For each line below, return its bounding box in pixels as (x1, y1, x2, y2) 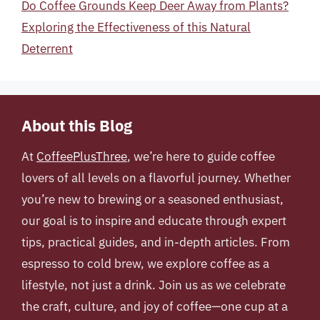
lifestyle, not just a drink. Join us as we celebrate (21, 277, 286, 293)
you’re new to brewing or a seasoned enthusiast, (21, 191, 284, 207)
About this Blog (21, 115, 132, 136)
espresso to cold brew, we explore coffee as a (21, 256, 269, 271)
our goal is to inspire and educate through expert (21, 213, 286, 229)
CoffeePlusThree (36, 149, 127, 164)
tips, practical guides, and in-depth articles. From (21, 234, 290, 250)
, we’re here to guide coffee (127, 149, 275, 164)
